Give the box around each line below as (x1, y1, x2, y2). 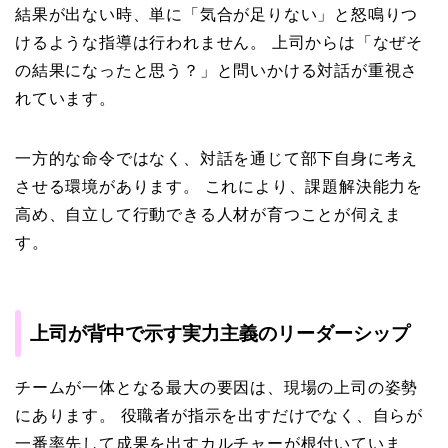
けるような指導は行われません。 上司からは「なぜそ (15, 31, 423, 52)
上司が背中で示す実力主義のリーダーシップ (30, 321, 410, 346)
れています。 (15, 87, 116, 108)
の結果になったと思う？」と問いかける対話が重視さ (15, 59, 419, 80)
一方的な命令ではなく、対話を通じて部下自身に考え (15, 147, 419, 168)
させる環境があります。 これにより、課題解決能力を (15, 175, 423, 196)
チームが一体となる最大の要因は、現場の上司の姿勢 (15, 377, 419, 398)
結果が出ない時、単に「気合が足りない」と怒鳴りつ (15, 3, 419, 24)
